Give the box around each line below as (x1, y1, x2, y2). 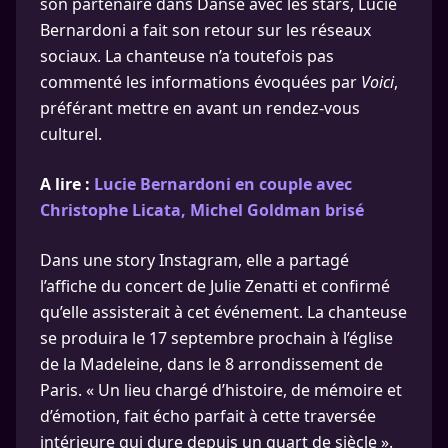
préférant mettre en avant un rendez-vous (40, 97, 360, 119)
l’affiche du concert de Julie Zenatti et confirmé (40, 275, 390, 297)
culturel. (40, 123, 102, 145)
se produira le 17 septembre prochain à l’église (40, 327, 393, 349)
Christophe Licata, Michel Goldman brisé (40, 199, 364, 221)
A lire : (40, 173, 94, 195)
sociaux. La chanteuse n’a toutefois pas (40, 45, 334, 67)
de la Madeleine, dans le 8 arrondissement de (40, 353, 383, 375)
